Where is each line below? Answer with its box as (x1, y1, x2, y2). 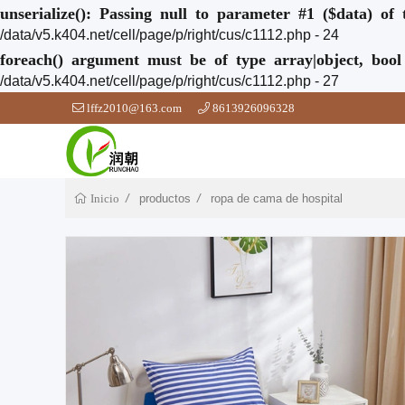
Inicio (88, 193, 119, 204)
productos (139, 192, 191, 205)
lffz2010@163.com (87, 102, 182, 114)
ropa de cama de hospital (211, 192, 343, 205)
